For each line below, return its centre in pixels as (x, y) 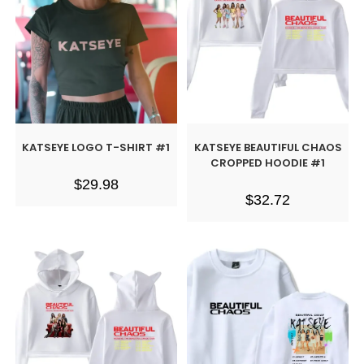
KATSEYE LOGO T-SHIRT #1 (96, 148)
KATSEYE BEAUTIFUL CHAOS (268, 148)
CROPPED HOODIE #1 (268, 163)
